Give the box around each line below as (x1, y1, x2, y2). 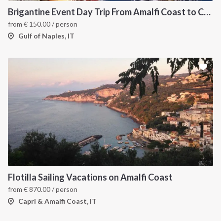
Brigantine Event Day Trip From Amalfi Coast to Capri (204, 6, 211, 18)
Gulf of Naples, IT (18, 32, 74, 40)
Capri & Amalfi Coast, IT (18, 197, 97, 206)
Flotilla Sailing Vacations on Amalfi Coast (8, 172, 173, 183)
